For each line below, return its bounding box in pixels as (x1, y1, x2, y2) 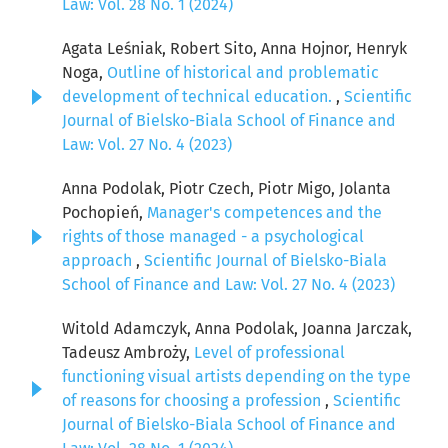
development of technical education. (62, 87, 336, 107)
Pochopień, (62, 203, 147, 223)
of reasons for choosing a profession (62, 391, 325, 411)
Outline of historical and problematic (107, 63, 379, 83)
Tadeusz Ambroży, (62, 343, 194, 363)
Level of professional (194, 343, 345, 363)
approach (62, 251, 136, 271)
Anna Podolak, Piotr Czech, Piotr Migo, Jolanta (62, 179, 391, 199)
